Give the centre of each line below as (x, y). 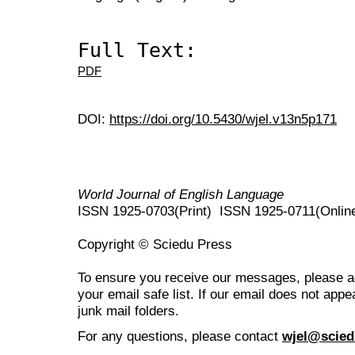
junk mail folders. (128, 311)
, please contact (231, 336)
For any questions (131, 336)
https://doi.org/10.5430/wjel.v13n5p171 (223, 119)
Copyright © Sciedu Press (155, 244)
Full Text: (137, 50)
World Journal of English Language (181, 195)
